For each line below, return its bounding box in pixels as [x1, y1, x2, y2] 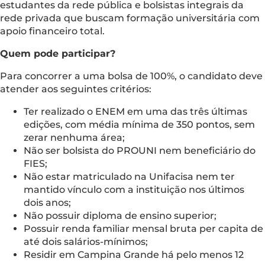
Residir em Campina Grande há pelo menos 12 [24, 248, 244, 260]
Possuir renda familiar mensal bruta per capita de [24, 222, 263, 234]
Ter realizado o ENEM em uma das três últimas [24, 105, 247, 117]
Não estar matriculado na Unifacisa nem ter [24, 170, 235, 182]
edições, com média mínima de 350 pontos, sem [24, 118, 255, 130]
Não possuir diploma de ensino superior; [24, 209, 216, 221]
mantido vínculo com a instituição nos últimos [24, 183, 244, 195]
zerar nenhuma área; [24, 131, 125, 143]
